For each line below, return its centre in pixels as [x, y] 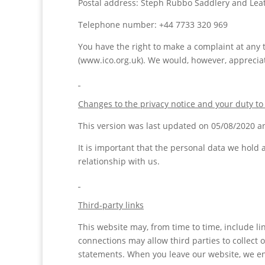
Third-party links [111, 205]
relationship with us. [119, 161]
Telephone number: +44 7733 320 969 [153, 25]
